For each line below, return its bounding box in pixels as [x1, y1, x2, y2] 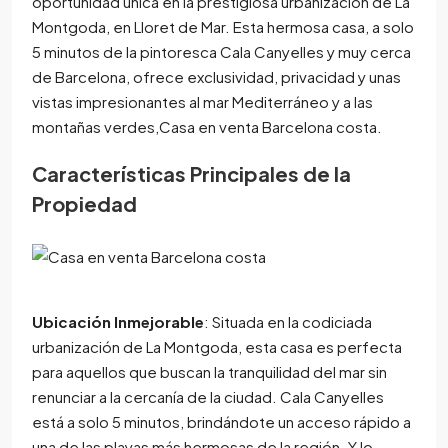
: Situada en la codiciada [204, 311, 372, 331]
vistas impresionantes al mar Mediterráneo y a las [32, 91, 373, 111]
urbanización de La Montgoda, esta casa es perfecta [32, 336, 402, 356]
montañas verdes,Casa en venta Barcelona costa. [32, 116, 382, 136]
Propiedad [32, 190, 137, 216]
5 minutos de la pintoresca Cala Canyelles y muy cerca [32, 41, 411, 61]
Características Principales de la [32, 160, 351, 186]
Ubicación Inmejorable [32, 311, 204, 331]
